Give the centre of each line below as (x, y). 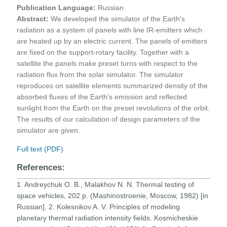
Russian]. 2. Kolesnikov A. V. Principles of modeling (99, 206)
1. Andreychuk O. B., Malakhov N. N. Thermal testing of (106, 184)
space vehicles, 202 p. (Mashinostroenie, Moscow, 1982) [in (113, 195)
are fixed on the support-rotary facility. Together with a (103, 52)
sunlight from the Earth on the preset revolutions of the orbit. (113, 108)
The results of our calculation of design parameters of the (109, 119)
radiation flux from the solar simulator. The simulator (100, 74)
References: (42, 167)
